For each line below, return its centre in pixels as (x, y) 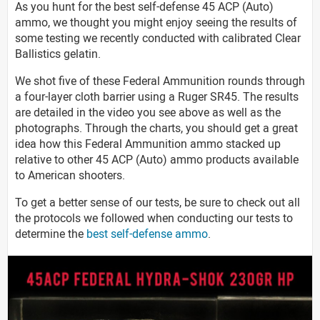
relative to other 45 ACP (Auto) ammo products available (157, 159)
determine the (51, 233)
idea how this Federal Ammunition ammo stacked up (148, 143)
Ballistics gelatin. (58, 53)
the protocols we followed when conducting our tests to (154, 217)
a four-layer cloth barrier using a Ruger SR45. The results (157, 96)
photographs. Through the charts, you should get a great (156, 127)
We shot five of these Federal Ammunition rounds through (160, 80)
